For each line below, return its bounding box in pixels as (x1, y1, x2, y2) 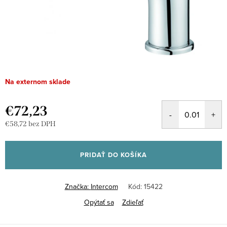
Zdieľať (122, 197, 143, 208)
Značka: (64, 181, 91, 192)
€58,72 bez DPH (5, 120, 56, 129)
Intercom (90, 181, 118, 192)
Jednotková (5, 128, 41, 139)
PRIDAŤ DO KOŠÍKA (80, 150, 147, 160)
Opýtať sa (84, 197, 114, 208)
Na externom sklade (5, 77, 70, 88)
